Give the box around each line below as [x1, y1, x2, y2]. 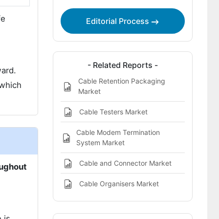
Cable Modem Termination [76, 128, 160, 136]
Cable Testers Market [79, 108, 148, 116]
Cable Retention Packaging [78, 77, 166, 85]
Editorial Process [86, 16, 152, 26]
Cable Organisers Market [79, 179, 159, 188]
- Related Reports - [87, 60, 158, 70]
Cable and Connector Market [79, 159, 172, 167]
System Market [76, 138, 125, 147]
